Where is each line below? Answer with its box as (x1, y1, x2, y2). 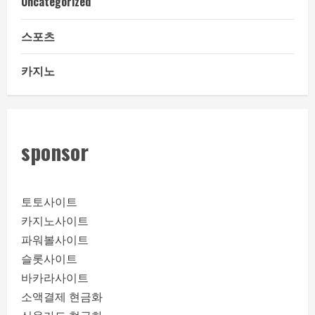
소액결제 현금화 (21, 289, 103, 304)
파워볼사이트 (21, 232, 89, 247)
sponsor (21, 136, 89, 167)
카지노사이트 (21, 213, 89, 229)
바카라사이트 (21, 270, 89, 285)
